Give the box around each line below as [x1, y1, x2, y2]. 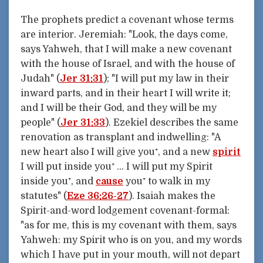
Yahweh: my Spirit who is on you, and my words [21, 234, 242, 245]
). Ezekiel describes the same [105, 117, 238, 128]
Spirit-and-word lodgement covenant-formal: [21, 205, 230, 216]
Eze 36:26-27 [67, 190, 129, 201]
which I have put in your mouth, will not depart [21, 249, 240, 260]
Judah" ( [21, 73, 60, 84]
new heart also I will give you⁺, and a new [21, 146, 213, 157]
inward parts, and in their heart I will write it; [21, 87, 231, 99]
